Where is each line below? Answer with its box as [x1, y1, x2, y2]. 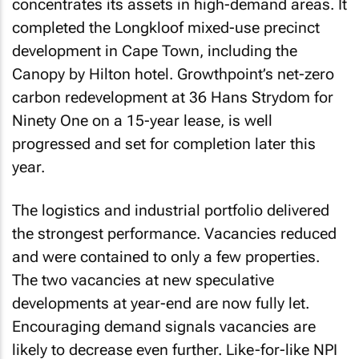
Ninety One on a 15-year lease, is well [12, 111, 272, 130]
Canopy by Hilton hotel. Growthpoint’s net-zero [12, 64, 334, 83]
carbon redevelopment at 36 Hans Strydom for [12, 87, 333, 107]
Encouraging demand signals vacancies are [12, 317, 316, 336]
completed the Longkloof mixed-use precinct [12, 18, 320, 37]
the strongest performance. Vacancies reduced [12, 224, 337, 243]
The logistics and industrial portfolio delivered [12, 201, 329, 220]
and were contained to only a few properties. [12, 248, 320, 266]
